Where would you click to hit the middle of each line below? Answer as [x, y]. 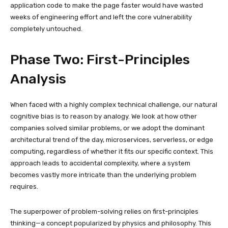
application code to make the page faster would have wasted [107, 5]
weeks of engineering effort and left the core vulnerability [101, 17]
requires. [24, 186]
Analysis [38, 79]
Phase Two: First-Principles [100, 59]
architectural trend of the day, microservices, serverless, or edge [112, 139]
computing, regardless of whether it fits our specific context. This [112, 151]
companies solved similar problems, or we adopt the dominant [107, 128]
